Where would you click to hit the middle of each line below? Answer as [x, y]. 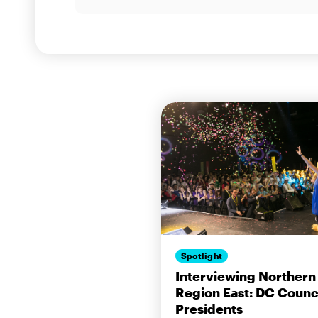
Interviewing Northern [246, 276]
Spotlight [202, 256]
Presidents [209, 308]
